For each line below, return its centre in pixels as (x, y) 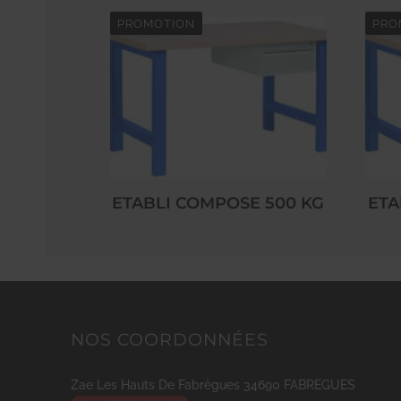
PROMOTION (156, 24)
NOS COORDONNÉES (170, 340)
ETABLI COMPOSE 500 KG (218, 203)
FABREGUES (320, 384)
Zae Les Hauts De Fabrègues (155, 384)
